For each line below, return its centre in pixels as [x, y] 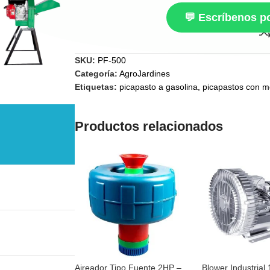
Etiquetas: [96, 87]
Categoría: [96, 74]
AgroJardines [145, 74]
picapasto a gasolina [159, 87]
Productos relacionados [149, 126]
